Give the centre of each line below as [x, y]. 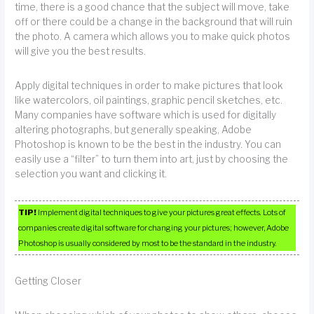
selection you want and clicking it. [91, 173]
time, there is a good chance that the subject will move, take [152, 7]
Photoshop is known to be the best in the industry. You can [148, 144]
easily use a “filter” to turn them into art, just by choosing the [152, 159]
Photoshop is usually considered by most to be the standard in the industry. [148, 244]
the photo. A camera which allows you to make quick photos [153, 37]
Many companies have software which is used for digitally [146, 115]
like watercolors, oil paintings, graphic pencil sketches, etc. [149, 100]
